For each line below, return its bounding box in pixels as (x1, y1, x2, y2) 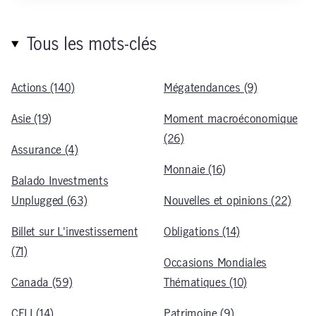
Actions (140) (11, 82, 75, 94)
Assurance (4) (11, 144, 78, 156)
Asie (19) (11, 113, 52, 125)
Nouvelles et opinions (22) (164, 195, 291, 207)
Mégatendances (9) (164, 82, 257, 94)
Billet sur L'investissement (11, 226, 138, 238)
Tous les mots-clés (26, 35, 157, 54)
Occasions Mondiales (164, 257, 267, 269)
